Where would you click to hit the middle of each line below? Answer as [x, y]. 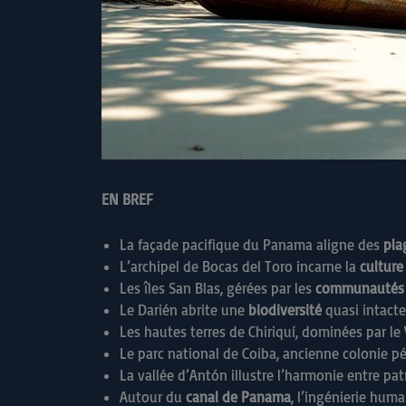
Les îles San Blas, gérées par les [217, 288]
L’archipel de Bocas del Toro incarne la [240, 266]
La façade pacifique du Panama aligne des [251, 244]
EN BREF [127, 199]
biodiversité [285, 309]
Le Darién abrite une [184, 309]
